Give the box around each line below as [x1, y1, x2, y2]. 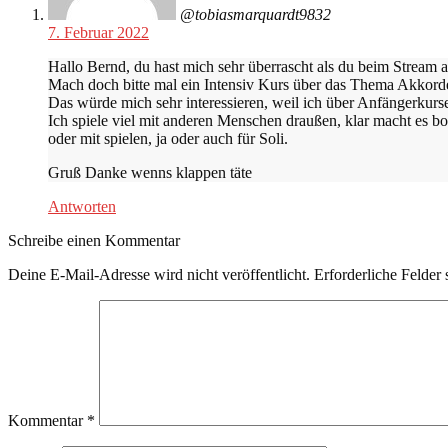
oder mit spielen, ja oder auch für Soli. [48, 129, 288, 147]
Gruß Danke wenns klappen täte [48, 163, 252, 181]
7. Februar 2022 [48, 23, 149, 41]
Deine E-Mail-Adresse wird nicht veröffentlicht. [8, 265, 310, 283]
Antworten [48, 197, 116, 215]
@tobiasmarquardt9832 [180, 5, 331, 23]
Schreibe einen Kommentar [8, 231, 180, 249]
